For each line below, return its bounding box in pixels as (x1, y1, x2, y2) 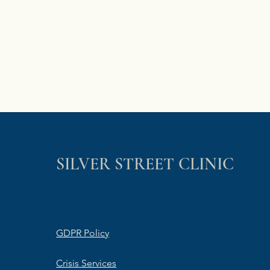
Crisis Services (56, 257, 117, 269)
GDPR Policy (56, 227, 110, 239)
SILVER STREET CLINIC (56, 154, 234, 174)
